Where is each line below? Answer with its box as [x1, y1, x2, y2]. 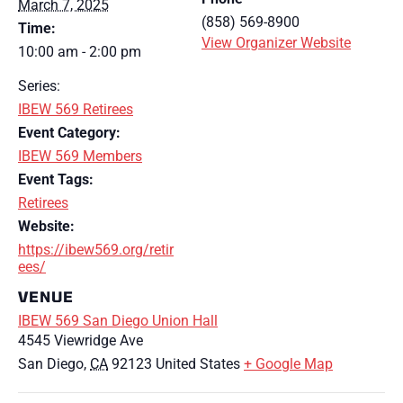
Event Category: [18, 124, 121, 142]
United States [156, 355, 240, 373]
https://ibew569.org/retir [18, 241, 174, 259]
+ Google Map [244, 355, 333, 373]
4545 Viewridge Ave [18, 332, 143, 350]
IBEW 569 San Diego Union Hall [18, 312, 218, 330]
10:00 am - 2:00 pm [18, 43, 141, 61]
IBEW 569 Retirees [18, 101, 133, 119]
